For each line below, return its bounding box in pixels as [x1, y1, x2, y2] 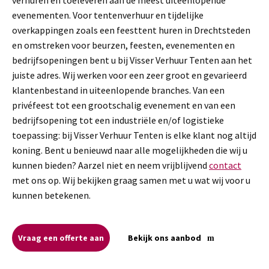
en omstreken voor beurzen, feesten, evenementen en [12, 38, 235, 51]
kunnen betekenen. [12, 189, 91, 201]
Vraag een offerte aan [18, 232, 104, 243]
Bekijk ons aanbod [128, 232, 201, 243]
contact [209, 159, 241, 171]
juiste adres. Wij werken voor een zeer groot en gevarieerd [12, 68, 247, 81]
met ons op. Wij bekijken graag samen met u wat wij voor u [12, 174, 250, 186]
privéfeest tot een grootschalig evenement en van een [12, 98, 235, 111]
